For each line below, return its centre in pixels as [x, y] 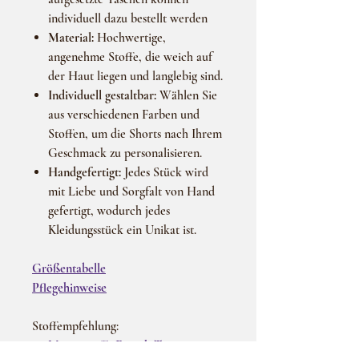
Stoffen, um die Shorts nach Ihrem [135, 134]
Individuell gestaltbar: [102, 95]
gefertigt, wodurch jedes [109, 211]
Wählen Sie [187, 95]
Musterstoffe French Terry [115, 345]
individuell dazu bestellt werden [128, 18]
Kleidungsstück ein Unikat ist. [122, 230]
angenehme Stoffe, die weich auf [130, 57]
